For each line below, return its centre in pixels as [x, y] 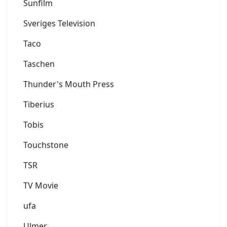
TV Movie [41, 186]
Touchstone [46, 145]
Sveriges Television [59, 24]
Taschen [39, 64]
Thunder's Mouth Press [69, 84]
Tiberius [39, 105]
